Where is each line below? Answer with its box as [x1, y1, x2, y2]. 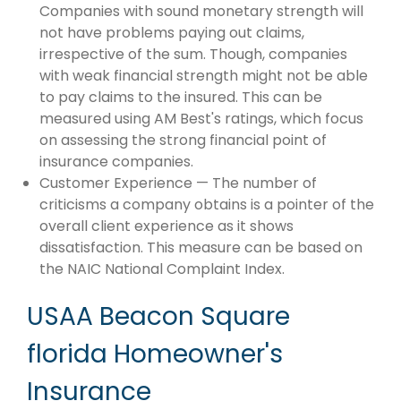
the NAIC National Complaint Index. [39, 259, 285, 280]
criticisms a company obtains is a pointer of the [39, 194, 374, 216]
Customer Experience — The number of [39, 173, 317, 194]
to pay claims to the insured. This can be [39, 87, 322, 108]
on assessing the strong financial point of [39, 130, 327, 151]
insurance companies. [39, 151, 193, 173]
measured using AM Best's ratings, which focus [39, 108, 363, 130]
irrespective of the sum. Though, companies [39, 44, 347, 65]
